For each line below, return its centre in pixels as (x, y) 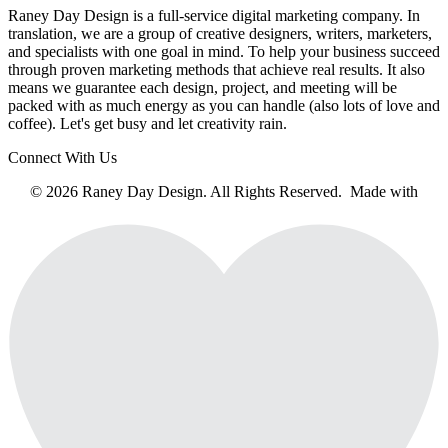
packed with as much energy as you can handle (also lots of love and (224, 106)
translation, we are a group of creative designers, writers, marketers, (220, 34)
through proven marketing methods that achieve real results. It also (216, 70)
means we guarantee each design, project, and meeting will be (202, 88)
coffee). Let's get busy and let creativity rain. (147, 124)
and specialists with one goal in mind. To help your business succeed (224, 52)
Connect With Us (62, 158)
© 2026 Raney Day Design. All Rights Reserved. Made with (224, 192)
